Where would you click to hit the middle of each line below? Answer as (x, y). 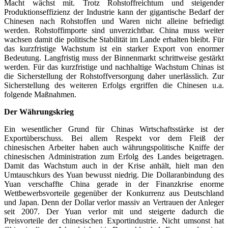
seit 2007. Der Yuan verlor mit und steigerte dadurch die (114, 211)
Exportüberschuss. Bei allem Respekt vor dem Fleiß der (114, 138)
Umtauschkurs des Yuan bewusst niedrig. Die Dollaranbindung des (114, 175)
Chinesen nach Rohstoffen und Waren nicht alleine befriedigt (114, 21)
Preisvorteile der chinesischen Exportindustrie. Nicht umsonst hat (114, 220)
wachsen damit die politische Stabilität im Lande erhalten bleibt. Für (114, 39)
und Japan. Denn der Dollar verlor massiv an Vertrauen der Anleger (114, 202)
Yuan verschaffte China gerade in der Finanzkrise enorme (114, 184)
